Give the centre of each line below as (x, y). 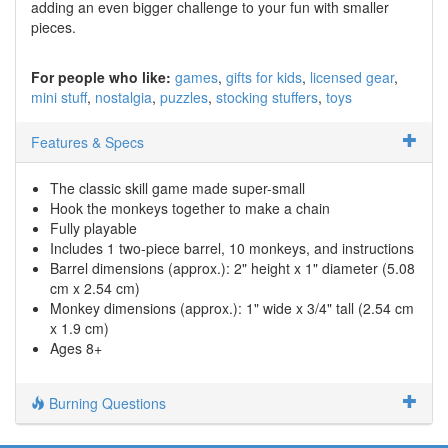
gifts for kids (264, 76)
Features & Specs (87, 141)
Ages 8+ (76, 347)
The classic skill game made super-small (177, 187)
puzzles (184, 96)
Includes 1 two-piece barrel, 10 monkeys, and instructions (232, 247)
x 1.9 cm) (79, 327)
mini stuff (59, 96)
